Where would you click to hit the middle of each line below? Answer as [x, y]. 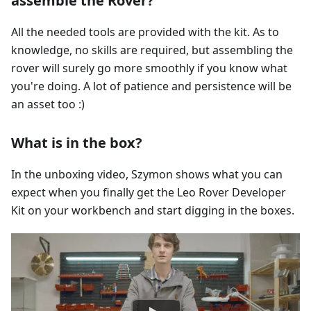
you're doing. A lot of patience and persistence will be [151, 86]
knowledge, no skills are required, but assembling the [152, 50]
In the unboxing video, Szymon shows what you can [147, 174]
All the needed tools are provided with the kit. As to [145, 32]
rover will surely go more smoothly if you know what [149, 68]
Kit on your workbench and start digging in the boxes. [153, 210]
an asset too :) [48, 104]
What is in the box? [77, 142]
